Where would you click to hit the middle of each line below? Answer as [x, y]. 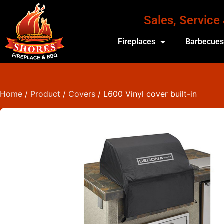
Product [45, 94]
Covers [82, 94]
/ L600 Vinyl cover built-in [146, 94]
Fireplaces [137, 42]
